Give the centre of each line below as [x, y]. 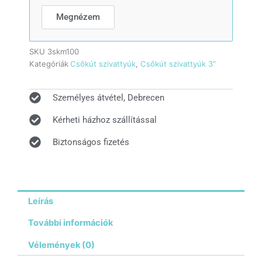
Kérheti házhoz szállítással [105, 120]
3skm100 [63, 51]
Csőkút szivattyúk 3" [178, 63]
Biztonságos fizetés [91, 142]
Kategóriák [49, 63]
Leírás [40, 201]
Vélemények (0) [61, 245]
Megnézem [78, 17]
